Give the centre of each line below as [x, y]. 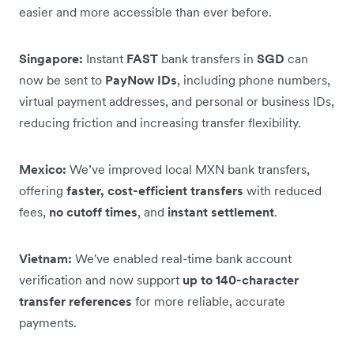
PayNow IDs [141, 79]
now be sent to [62, 79]
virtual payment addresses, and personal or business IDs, [177, 101]
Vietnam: [45, 258]
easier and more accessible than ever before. [145, 11]
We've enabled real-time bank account [182, 258]
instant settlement [221, 211]
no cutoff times [93, 211]
